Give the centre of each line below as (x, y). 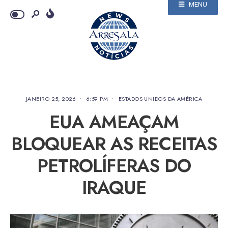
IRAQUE (114, 188)
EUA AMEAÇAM (114, 122)
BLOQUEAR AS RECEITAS (114, 144)
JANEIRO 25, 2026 (51, 99)
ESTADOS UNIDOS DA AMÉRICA (160, 99)
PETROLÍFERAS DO (114, 166)
